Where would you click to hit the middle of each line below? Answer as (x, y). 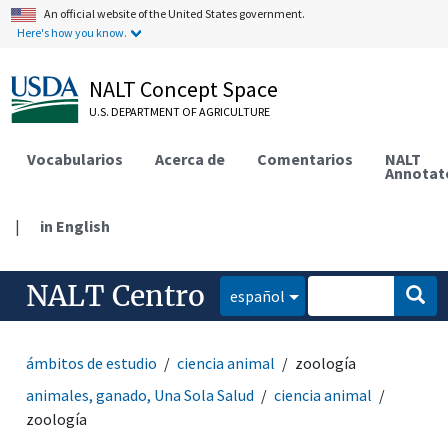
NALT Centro (116, 295)
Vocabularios (75, 158)
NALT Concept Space (184, 89)
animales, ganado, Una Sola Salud (140, 394)
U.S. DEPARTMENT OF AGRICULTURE (180, 111)
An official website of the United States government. (175, 13)
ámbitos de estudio (92, 362)
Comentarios (305, 158)
